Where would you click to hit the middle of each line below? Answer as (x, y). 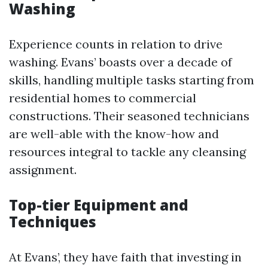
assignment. (43, 170)
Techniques (53, 222)
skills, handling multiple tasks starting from (132, 80)
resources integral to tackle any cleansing (127, 152)
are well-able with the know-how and (114, 134)
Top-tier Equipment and (99, 205)
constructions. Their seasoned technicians (129, 116)
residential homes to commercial (103, 98)
